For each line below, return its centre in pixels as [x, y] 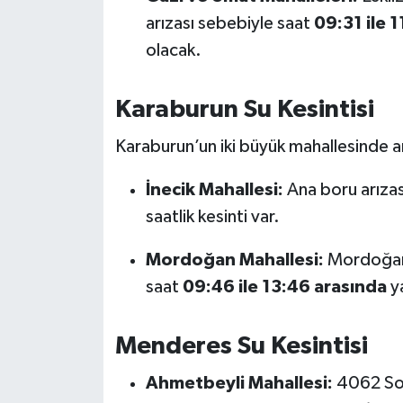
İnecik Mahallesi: [214, 189]
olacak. [173, 51]
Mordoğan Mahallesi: [234, 260]
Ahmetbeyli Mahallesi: [239, 384]
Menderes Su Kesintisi [241, 346]
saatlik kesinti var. [212, 216]
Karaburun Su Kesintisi [244, 110]
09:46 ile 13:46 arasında [284, 287]
